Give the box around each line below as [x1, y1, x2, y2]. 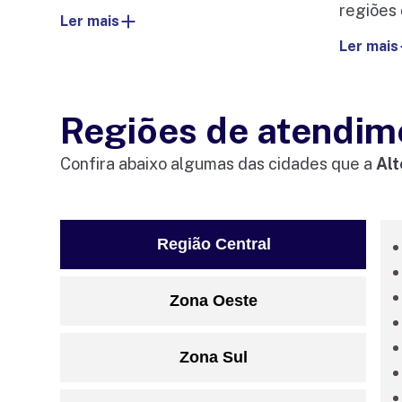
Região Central [156, 235, 271, 254]
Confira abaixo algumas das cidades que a [60, 154, 377, 174]
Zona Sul [179, 348, 248, 367]
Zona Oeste [169, 292, 258, 310]
